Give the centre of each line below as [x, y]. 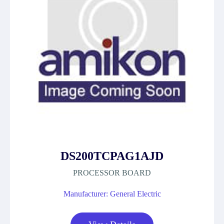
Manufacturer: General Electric [112, 194]
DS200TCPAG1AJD [112, 156]
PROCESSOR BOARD [112, 173]
